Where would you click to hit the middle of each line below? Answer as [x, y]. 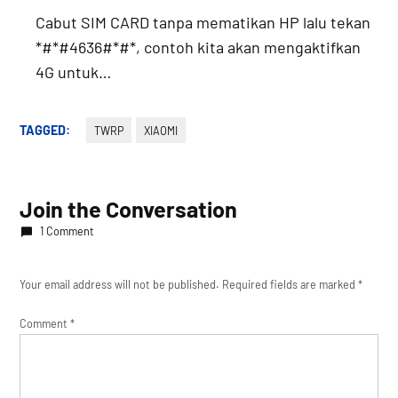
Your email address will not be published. [120, 284]
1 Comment [67, 231]
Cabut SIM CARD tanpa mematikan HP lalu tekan [203, 22]
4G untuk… [74, 72]
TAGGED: [45, 130]
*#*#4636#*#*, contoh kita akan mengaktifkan [199, 47]
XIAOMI [160, 130]
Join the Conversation [129, 208]
